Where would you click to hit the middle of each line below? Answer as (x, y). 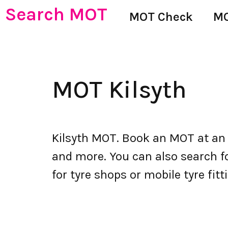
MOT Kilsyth (119, 90)
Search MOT (56, 14)
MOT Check (161, 17)
